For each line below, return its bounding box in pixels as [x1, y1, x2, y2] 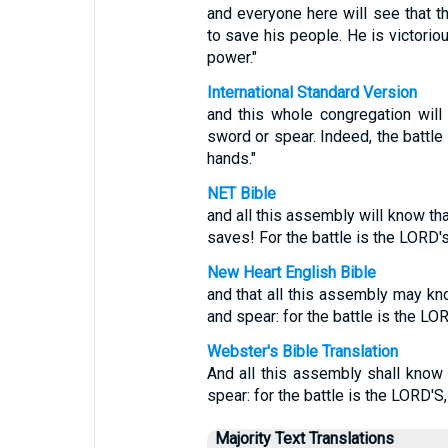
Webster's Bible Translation [206, 342, 398, 361]
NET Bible [206, 184, 276, 203]
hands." [206, 149, 256, 168]
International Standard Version [206, 83, 417, 102]
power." [206, 48, 257, 67]
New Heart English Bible [206, 263, 376, 282]
